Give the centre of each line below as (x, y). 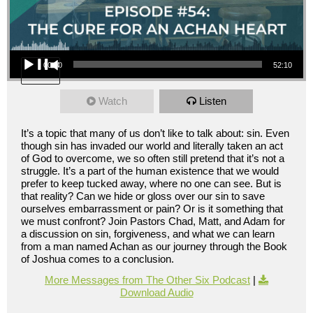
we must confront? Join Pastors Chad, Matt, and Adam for (153, 221)
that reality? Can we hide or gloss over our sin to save (143, 196)
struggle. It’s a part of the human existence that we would (150, 171)
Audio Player (30, 50)
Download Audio (156, 293)
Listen (212, 101)
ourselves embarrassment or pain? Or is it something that (152, 209)
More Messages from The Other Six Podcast (147, 280)
